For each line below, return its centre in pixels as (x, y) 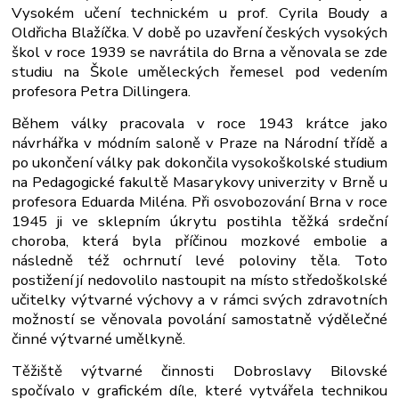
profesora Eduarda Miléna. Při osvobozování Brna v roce (199, 202)
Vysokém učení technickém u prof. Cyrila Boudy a (199, 13)
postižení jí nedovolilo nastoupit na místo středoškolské (199, 281)
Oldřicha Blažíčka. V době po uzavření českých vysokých (199, 33)
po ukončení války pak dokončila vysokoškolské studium (199, 163)
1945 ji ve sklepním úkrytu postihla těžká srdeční (199, 222)
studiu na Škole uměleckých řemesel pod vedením (199, 72)
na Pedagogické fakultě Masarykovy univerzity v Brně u (199, 183)
